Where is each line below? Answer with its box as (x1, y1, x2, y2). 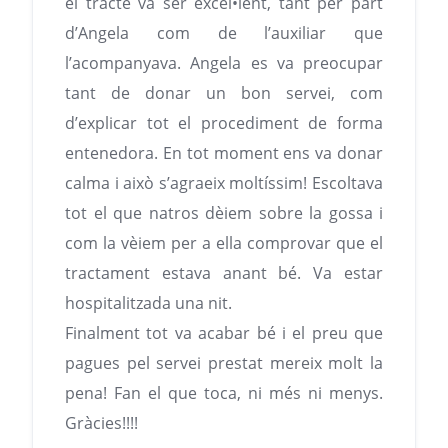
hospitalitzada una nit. (65, 292, 232, 315)
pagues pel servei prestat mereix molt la (65, 352, 383, 375)
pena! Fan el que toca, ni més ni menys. (65, 382, 383, 405)
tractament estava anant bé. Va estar (65, 262, 383, 285)
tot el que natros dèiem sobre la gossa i (65, 202, 383, 225)
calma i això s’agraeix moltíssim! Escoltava (65, 172, 383, 195)
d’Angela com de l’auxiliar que (65, 22, 383, 45)
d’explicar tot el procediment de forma (65, 112, 383, 135)
